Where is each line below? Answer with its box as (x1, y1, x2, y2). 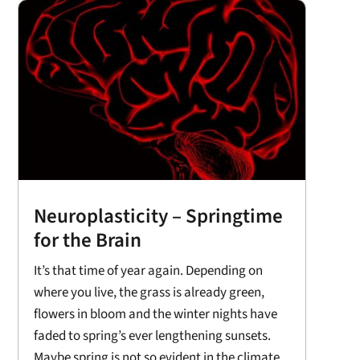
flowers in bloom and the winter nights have (33, 304, 277, 324)
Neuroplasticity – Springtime (33, 201, 283, 231)
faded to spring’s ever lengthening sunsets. (33, 325, 271, 346)
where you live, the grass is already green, (33, 282, 264, 302)
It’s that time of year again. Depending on (33, 260, 263, 280)
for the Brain (33, 225, 141, 255)
